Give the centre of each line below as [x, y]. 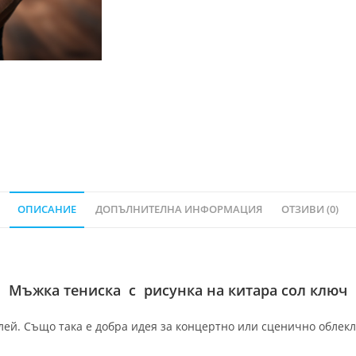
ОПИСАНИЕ [47, 210]
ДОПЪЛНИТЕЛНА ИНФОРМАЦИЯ [179, 210]
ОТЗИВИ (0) [310, 210]
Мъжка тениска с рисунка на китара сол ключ [178, 290]
